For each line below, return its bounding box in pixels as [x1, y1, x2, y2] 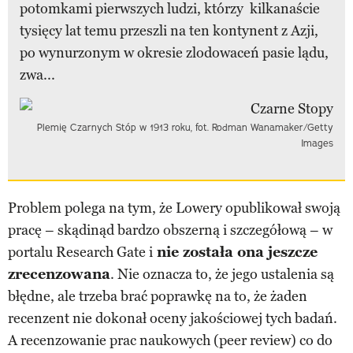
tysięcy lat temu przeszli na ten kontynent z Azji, [20, 21, 318, 39]
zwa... [20, 65, 55, 84]
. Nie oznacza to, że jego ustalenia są [110, 265, 334, 283]
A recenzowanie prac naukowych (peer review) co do [8, 331, 333, 349]
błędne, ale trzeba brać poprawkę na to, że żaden [8, 287, 307, 305]
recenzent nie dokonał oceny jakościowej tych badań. [8, 309, 337, 327]
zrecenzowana [8, 265, 110, 283]
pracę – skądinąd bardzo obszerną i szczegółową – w [8, 221, 333, 239]
